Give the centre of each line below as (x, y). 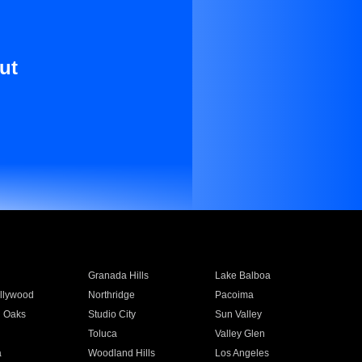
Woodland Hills (121, 353)
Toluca (102, 334)
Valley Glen (240, 334)
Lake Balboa (243, 276)
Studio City (112, 314)
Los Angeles (242, 353)
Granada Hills (118, 276)
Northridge (111, 295)
